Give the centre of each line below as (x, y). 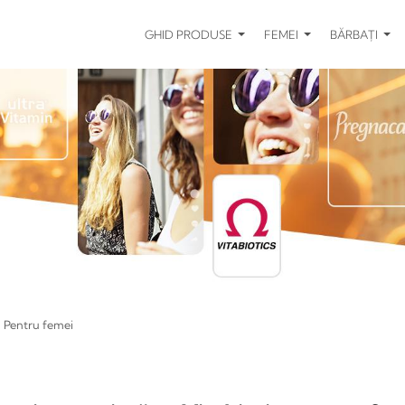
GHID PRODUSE (190, 34)
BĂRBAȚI (355, 34)
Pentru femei (38, 325)
